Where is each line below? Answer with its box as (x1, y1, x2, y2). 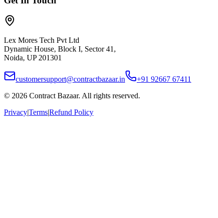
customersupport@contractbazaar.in (16, 75, 125, 84)
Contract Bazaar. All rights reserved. (27, 91, 140, 100)
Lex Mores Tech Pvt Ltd (4, 36, 79, 45)
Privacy (4, 108, 27, 117)
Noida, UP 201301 (4, 54, 62, 62)
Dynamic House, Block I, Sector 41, (4, 45, 116, 54)
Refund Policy (49, 108, 93, 117)
